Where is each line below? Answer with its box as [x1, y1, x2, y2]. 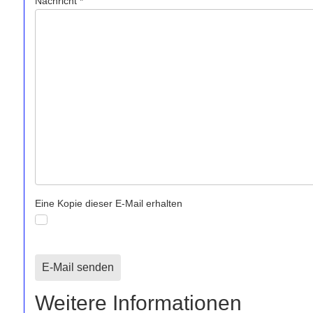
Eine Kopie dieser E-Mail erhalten [35, 198, 182, 210]
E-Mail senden [42, 261, 114, 274]
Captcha [34, 256, 71, 268]
